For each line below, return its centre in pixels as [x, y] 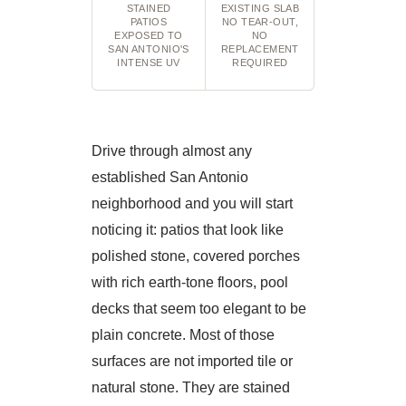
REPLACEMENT [260, 49]
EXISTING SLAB [260, 8]
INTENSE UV [149, 63]
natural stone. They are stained [190, 387]
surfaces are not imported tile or [192, 361]
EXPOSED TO [149, 35]
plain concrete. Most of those [183, 335]
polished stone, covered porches [195, 256]
